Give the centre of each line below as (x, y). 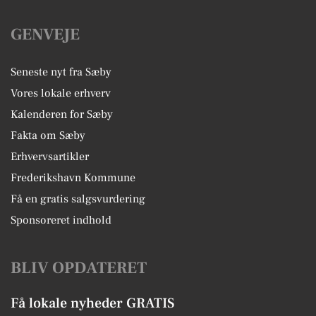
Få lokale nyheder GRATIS (92, 303)
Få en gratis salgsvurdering (78, 199)
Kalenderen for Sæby (62, 114)
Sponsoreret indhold (61, 220)
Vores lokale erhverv (61, 93)
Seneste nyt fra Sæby (61, 72)
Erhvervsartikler (50, 157)
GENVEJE (45, 35)
